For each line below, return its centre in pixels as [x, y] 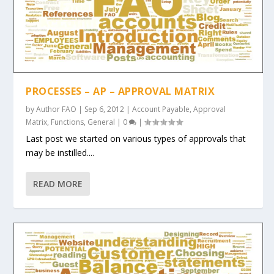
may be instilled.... [60, 153]
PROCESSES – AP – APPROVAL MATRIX [120, 91]
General [102, 122]
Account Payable [161, 109]
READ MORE [58, 184]
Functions [68, 122]
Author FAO [57, 109]
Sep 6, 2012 [105, 109]
